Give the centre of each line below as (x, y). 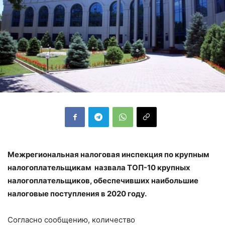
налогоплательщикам (49, 167)
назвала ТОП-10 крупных (141, 167)
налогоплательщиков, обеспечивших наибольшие (103, 180)
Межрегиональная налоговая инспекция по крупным (108, 154)
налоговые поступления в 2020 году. (77, 193)
